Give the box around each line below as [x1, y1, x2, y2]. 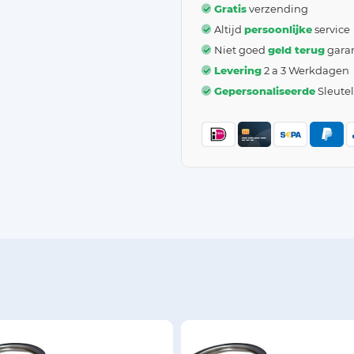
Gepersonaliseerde [214, 84, 315, 97]
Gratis [214, 2, 247, 15]
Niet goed [214, 43, 268, 56]
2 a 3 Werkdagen [262, 63, 349, 77]
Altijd [214, 22, 244, 36]
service [312, 22, 350, 36]
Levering [214, 63, 262, 77]
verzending [247, 2, 308, 15]
